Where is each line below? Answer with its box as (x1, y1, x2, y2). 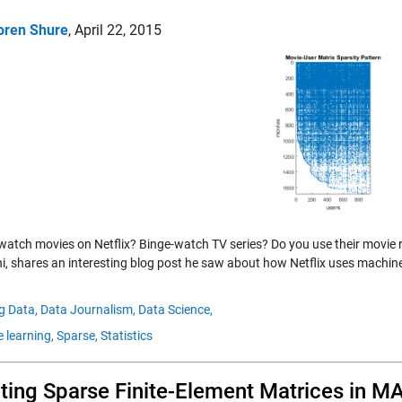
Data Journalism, (40, 302, 135, 317)
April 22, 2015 (74, 22, 162, 39)
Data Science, (138, 302, 213, 317)
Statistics (100, 328, 153, 343)
